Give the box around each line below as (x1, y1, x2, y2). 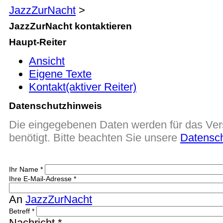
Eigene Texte (29, 68, 92, 81)
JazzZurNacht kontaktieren (9, 21, 132, 32)
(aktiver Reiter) (66, 81, 136, 94)
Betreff (9, 207, 32, 216)
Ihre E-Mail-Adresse (9, 175, 74, 183)
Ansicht (29, 55, 65, 68)
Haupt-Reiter (9, 37, 66, 48)
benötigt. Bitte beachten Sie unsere (9, 131, 180, 144)
